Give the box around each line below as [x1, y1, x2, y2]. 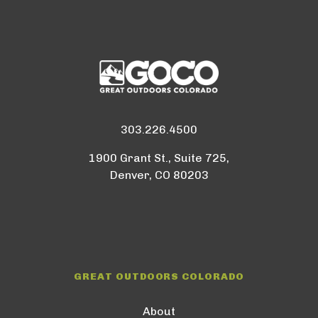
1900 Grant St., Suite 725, [89, 150, 229, 165]
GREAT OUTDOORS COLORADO [73, 270, 245, 283]
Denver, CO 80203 [109, 168, 209, 182]
